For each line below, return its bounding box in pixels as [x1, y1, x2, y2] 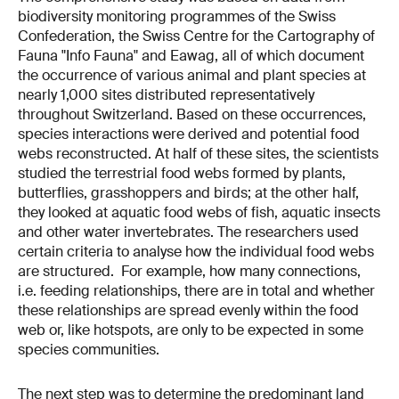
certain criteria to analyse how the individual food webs [18, 241, 374, 261]
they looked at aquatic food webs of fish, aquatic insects [18, 202, 380, 222]
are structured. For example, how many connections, [18, 261, 361, 281]
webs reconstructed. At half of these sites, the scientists [18, 143, 379, 163]
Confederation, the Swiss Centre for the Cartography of [18, 26, 375, 45]
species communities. [18, 339, 159, 359]
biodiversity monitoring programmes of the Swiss [18, 6, 336, 26]
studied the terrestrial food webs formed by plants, [18, 163, 346, 183]
